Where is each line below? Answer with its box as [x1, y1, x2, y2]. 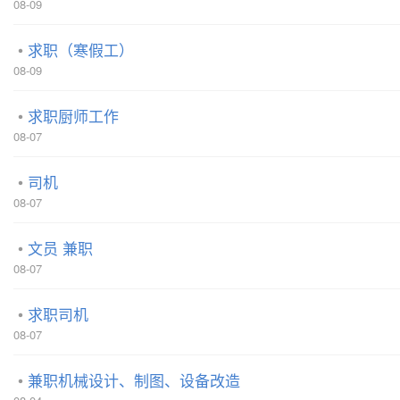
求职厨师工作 [28, 104, 119, 127]
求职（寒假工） [28, 38, 134, 61]
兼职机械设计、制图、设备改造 [28, 369, 240, 391]
